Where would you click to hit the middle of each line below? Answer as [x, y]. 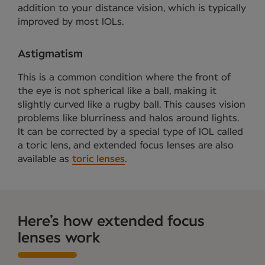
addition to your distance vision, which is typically [132, 8]
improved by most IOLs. [71, 22]
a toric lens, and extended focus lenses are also [126, 145]
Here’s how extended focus [111, 222]
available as [45, 159]
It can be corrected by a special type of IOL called [130, 132]
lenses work [59, 238]
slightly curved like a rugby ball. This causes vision [132, 104]
